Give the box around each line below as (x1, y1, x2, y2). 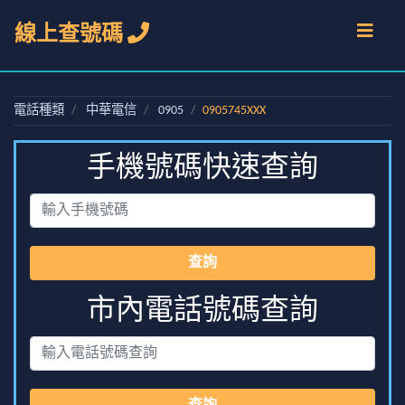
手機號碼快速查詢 (87, 155, 318, 184)
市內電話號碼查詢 (87, 297, 318, 326)
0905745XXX (202, 104, 266, 118)
